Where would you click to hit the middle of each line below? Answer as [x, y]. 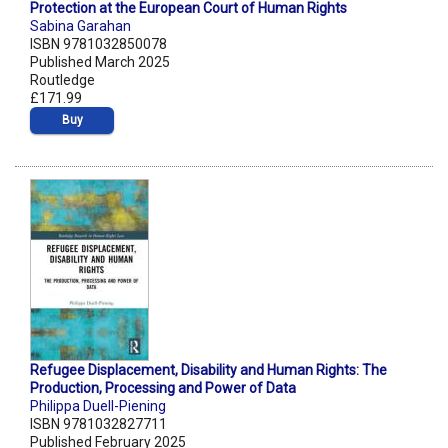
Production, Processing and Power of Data [163, 388]
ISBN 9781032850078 [98, 44]
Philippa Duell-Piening [98, 406]
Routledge [62, 80]
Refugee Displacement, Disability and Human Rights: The [208, 370]
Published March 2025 [100, 62]
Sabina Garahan [80, 26]
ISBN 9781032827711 [98, 424]
